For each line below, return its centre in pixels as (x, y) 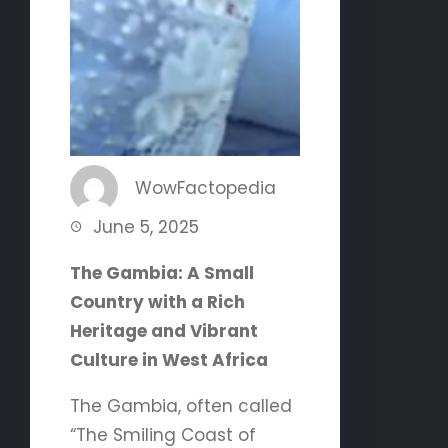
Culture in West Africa (169, 359)
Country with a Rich (157, 301)
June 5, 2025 (146, 226)
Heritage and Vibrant (164, 330)
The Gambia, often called (181, 405)
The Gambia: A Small (162, 272)
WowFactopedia (205, 188)
